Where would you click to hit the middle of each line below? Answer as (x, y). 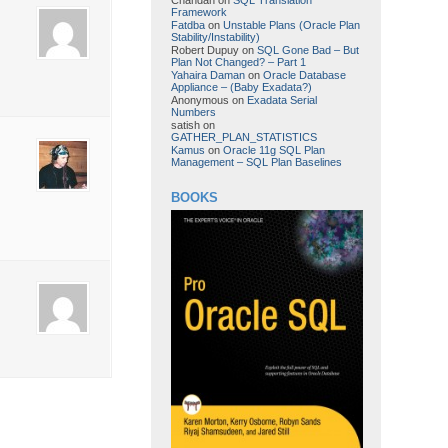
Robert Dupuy (204, 49)
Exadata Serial (281, 100)
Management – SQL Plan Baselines (256, 162)
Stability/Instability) (215, 36)
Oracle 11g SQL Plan (273, 150)
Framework (198, 11)
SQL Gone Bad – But (307, 49)
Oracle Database (304, 75)
